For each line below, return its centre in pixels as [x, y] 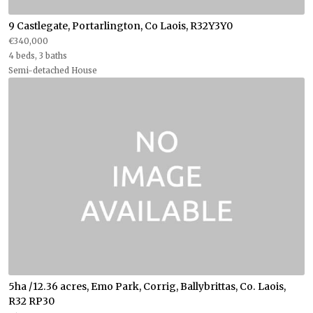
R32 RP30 [31, 301]
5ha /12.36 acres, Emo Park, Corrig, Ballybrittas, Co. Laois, [147, 286]
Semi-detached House [53, 71]
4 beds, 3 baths [38, 56]
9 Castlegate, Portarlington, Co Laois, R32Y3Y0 [121, 26]
